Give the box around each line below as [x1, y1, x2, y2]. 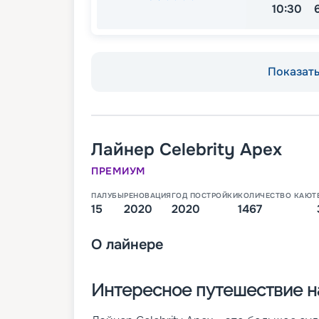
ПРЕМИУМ [91, 164, 145, 178]
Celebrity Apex [159, 139, 282, 161]
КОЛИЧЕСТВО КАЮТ [238, 191, 317, 201]
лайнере [106, 236, 163, 254]
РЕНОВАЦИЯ [124, 191, 172, 201]
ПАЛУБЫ [91, 191, 124, 201]
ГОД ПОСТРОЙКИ [171, 191, 238, 201]
